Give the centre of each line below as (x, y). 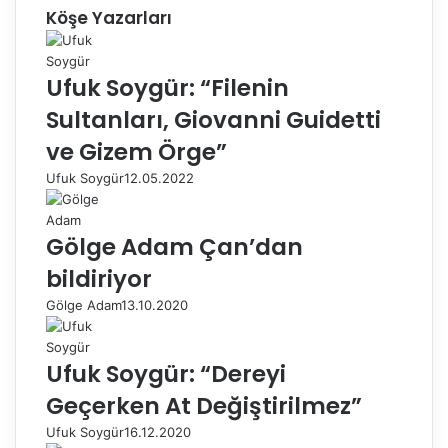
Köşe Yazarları (109, 18)
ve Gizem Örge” (136, 152)
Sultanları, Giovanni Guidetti (213, 120)
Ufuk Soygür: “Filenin (167, 88)
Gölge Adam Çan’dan (174, 247)
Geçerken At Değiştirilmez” (204, 406)
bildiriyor (99, 279)
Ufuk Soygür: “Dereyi (166, 374)
